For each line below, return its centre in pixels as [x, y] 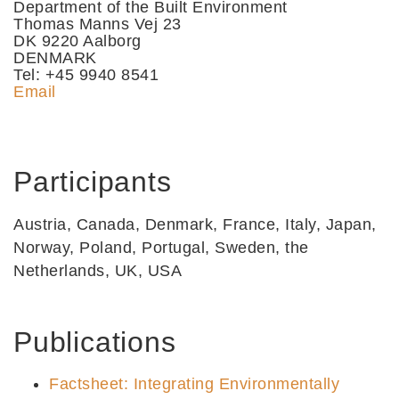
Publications [95, 342]
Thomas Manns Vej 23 [98, 24]
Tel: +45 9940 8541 [86, 75]
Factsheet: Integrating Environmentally [194, 384]
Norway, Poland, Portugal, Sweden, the [161, 248]
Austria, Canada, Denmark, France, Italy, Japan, [195, 225]
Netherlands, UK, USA [98, 271]
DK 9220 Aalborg [77, 41]
